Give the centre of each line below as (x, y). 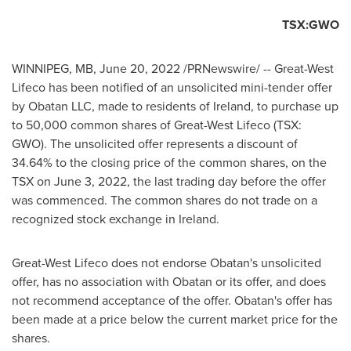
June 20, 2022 (140, 69)
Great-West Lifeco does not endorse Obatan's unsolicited (166, 263)
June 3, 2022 (90, 181)
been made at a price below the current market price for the (175, 319)
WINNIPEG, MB (52, 69)
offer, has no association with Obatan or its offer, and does (169, 282)
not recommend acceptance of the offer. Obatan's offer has (172, 300)
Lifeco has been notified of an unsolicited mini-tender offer (172, 87)
